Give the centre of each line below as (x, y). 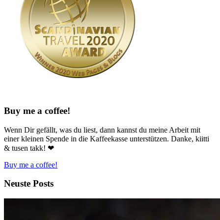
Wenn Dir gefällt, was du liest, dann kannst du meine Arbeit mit (102, 130)
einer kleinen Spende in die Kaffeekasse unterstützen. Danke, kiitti (107, 138)
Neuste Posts (29, 184)
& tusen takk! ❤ (29, 148)
